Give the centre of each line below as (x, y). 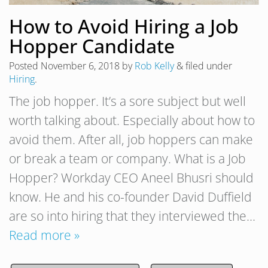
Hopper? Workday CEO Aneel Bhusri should (131, 177)
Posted (25, 66)
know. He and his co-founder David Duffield (130, 197)
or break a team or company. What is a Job (127, 158)
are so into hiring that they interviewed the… (132, 216)
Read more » (44, 235)
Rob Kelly (154, 66)
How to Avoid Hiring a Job (124, 26)
